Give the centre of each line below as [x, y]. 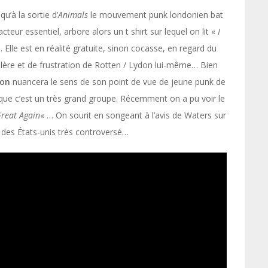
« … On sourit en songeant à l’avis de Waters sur [133, 115]
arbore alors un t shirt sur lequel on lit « [141, 31]
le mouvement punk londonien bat [156, 15]
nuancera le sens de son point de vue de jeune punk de [118, 82]
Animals [73, 15]
